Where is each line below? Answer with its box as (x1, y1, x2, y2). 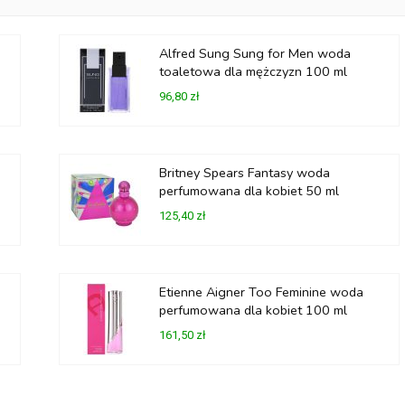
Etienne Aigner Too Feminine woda (158, 283, 363, 301)
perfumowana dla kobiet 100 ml (158, 301, 347, 319)
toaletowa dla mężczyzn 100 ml (158, 62, 347, 80)
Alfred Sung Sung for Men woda (158, 44, 351, 62)
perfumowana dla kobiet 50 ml (158, 182, 339, 200)
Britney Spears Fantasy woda (158, 164, 330, 182)
